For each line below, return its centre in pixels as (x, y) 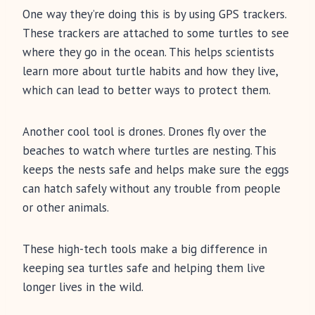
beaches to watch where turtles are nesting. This (149, 151)
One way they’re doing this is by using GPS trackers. (154, 14)
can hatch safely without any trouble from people (152, 189)
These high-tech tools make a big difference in (145, 249)
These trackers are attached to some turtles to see (156, 33)
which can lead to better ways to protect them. (147, 90)
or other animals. (66, 208)
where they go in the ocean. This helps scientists (148, 52)
